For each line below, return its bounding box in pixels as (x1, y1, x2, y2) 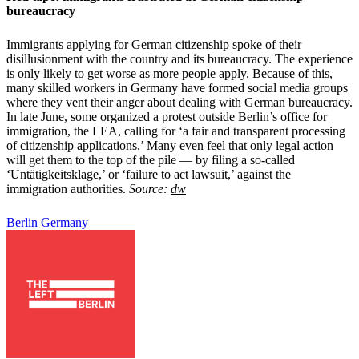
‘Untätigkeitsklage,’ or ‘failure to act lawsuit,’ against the (6, 167, 291, 181)
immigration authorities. (6, 181, 129, 196)
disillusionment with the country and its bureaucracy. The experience (6, 51, 353, 66)
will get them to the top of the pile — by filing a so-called (6, 152, 295, 167)
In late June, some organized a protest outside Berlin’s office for (6, 109, 327, 123)
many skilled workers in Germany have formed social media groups (6, 80, 348, 95)
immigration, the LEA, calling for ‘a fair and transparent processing (6, 123, 345, 138)
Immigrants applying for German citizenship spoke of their (6, 37, 301, 51)
